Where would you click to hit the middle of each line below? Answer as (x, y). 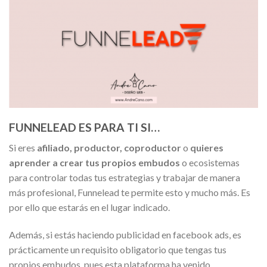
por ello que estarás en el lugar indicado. (89, 207)
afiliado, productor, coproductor (108, 148)
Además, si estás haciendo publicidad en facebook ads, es (125, 235)
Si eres (22, 148)
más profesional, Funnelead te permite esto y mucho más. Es (130, 193)
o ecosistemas (210, 163)
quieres (207, 148)
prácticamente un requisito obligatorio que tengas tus (118, 250)
